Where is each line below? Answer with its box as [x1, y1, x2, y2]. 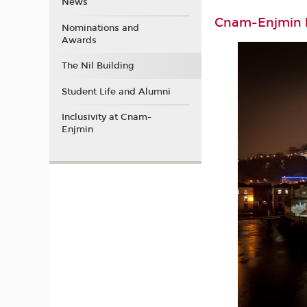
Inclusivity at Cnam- [61, 112, 151, 123]
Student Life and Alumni [61, 86, 171, 97]
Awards [61, 34, 97, 46]
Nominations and [61, 22, 139, 34]
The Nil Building [61, 60, 134, 71]
